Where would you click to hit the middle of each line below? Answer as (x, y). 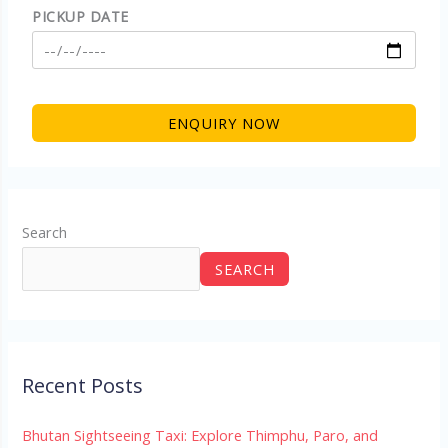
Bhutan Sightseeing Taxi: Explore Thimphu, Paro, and (200, 435)
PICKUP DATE (80, 17)
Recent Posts (83, 386)
